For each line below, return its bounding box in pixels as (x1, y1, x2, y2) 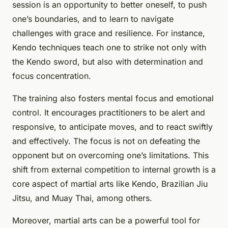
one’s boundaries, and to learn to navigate (12, 14, 174, 24)
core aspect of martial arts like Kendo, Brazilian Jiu (12, 179, 208, 189)
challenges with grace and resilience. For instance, (12, 28, 205, 39)
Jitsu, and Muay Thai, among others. (12, 193, 152, 204)
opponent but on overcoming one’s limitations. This (12, 150, 209, 161)
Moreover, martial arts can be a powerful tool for (12, 215, 200, 226)
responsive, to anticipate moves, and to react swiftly (12, 122, 213, 132)
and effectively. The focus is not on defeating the (12, 136, 200, 147)
